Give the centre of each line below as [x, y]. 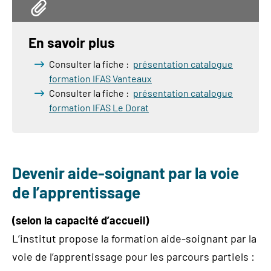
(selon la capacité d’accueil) [80, 220]
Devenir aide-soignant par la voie [126, 173]
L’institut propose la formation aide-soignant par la [134, 238]
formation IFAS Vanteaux [100, 78]
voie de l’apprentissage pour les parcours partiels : [133, 256]
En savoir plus [72, 42]
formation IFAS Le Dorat [99, 107]
